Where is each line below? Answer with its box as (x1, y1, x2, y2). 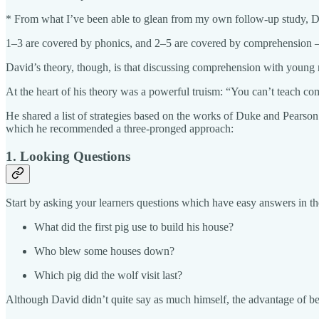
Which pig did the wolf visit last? (34, 269, 182, 282)
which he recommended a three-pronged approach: (6, 122, 234, 135)
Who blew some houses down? (34, 245, 174, 258)
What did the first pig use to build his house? (34, 221, 234, 234)
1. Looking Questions (6, 148, 130, 164)
